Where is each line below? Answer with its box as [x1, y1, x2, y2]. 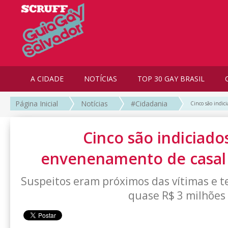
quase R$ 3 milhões [128, 188, 225, 203]
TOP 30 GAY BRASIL [137, 74, 205, 83]
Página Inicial [15, 99, 58, 109]
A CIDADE [31, 74, 64, 83]
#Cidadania [131, 99, 167, 109]
